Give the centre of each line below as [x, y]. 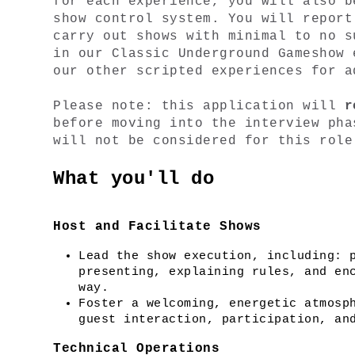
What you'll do [134, 179]
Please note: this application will [199, 106]
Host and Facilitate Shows [157, 227]
